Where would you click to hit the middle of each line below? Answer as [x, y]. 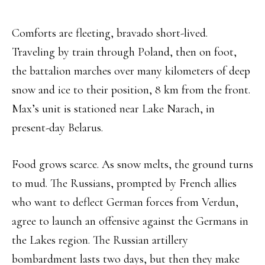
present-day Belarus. [57, 128]
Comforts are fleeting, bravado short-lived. [110, 33]
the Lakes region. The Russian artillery [100, 240]
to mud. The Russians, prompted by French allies [124, 184]
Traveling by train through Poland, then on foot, [124, 52]
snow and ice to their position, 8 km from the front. [131, 90]
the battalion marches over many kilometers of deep [131, 71]
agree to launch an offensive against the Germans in [130, 222]
